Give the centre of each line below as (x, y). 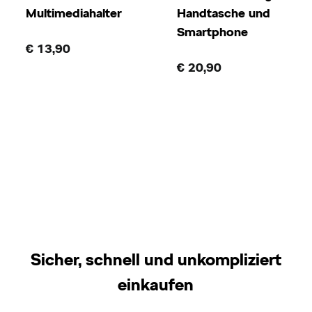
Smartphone (212, 32)
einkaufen (156, 284)
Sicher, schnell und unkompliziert (156, 259)
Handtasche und (223, 13)
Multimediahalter (73, 13)
